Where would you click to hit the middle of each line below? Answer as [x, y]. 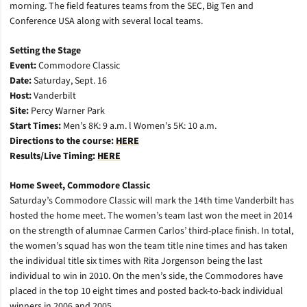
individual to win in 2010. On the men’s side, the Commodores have [146, 276]
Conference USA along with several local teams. [106, 21]
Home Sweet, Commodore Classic [80, 186]
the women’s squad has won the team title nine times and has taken [149, 246]
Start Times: [36, 126]
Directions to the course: [63, 141]
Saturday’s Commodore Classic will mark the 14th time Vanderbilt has [152, 201]
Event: [24, 66]
